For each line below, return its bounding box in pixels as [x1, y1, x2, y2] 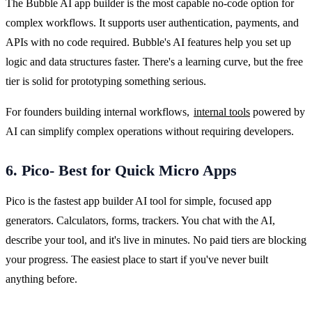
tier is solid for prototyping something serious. [6, 75, 206, 87]
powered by [250, 105, 305, 118]
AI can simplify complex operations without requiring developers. [6, 125, 294, 137]
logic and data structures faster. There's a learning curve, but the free [6, 55, 303, 68]
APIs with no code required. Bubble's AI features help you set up [6, 36, 291, 48]
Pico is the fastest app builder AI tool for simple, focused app [6, 194, 272, 207]
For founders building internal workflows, [6, 105, 192, 118]
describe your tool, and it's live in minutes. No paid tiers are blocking [6, 233, 306, 246]
